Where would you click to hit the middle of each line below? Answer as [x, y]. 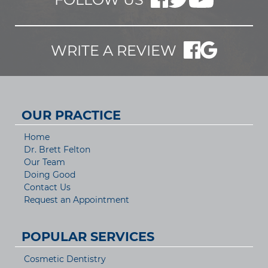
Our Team [45, 162]
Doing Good [50, 175]
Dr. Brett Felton [57, 150]
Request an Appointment [77, 200]
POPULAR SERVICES [88, 237]
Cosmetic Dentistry [65, 259]
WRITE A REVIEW [113, 51]
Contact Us [47, 188]
